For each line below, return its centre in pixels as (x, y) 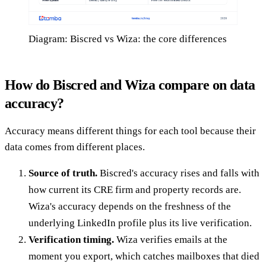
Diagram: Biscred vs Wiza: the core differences (128, 39)
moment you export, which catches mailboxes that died (144, 256)
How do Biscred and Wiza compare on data (130, 85)
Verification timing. (71, 239)
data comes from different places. (75, 147)
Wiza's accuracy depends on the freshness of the (130, 206)
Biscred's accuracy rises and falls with (178, 173)
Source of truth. (63, 173)
